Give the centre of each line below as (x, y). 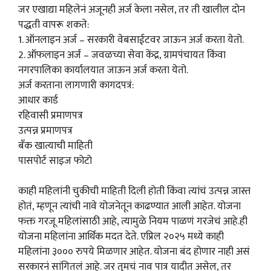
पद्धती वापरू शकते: (54, 24)
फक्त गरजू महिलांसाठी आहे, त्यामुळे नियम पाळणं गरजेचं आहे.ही (133, 222)
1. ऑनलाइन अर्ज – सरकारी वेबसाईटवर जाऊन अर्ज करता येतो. (131, 40)
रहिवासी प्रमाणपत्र (51, 115)
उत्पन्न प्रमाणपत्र (45, 130)
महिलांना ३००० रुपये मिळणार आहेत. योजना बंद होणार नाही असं (134, 252)
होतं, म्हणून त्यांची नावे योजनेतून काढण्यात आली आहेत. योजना (129, 207)
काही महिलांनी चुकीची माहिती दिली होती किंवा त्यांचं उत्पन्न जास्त (134, 191)
